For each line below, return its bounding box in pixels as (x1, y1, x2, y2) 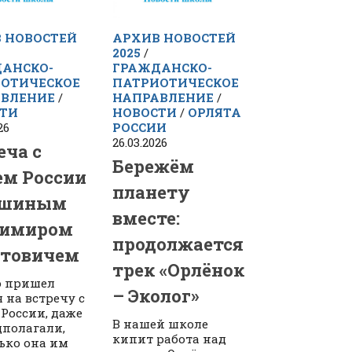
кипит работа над (112, 331, 227, 347)
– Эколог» (112, 284, 200, 308)
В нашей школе (112, 316, 209, 332)
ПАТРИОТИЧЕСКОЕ (112, 75, 240, 91)
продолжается (112, 233, 244, 256)
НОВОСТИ (112, 104, 178, 121)
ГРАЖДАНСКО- (112, 60, 213, 76)
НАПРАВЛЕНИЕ (112, 90, 214, 106)
